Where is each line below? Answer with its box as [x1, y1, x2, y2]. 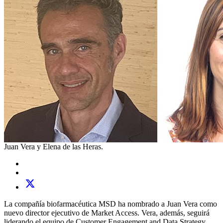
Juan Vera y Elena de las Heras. [4, 142, 103, 151]
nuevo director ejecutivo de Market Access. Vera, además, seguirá [4, 209, 210, 217]
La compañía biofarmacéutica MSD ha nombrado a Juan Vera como [4, 200, 217, 208]
